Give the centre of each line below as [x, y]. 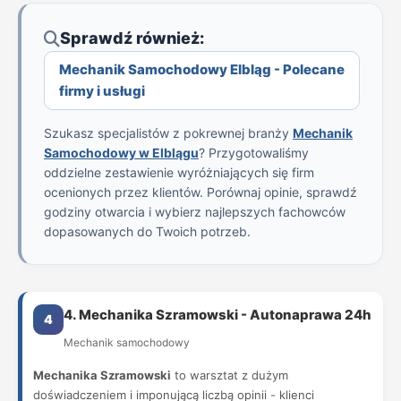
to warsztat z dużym [230, 375]
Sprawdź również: [132, 38]
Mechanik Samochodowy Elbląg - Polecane [202, 69]
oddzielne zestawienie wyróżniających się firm [179, 172]
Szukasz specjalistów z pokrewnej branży [168, 133]
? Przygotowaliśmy [254, 153]
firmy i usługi [102, 91]
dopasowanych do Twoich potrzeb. [147, 231]
